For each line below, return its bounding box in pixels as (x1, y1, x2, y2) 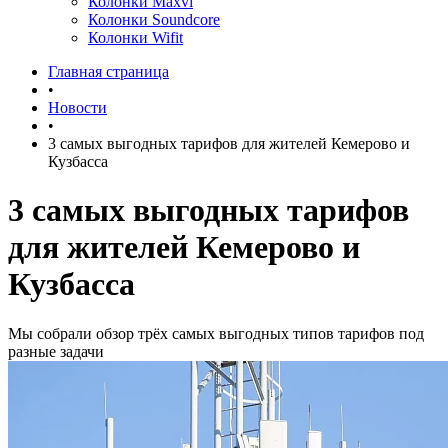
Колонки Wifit (88, 29, 183, 46)
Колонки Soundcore (88, 11, 220, 28)
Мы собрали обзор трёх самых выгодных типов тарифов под (8, 324, 424, 342)
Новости (48, 99, 107, 116)
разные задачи (8, 342, 104, 360)
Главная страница (48, 63, 169, 80)
